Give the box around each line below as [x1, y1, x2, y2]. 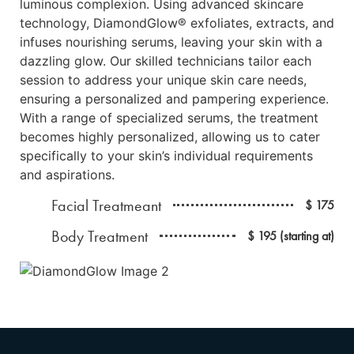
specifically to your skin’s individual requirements [20, 148, 313, 164]
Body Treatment [51, 225, 148, 247]
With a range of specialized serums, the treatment [20, 110, 318, 126]
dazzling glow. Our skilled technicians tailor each [20, 53, 311, 70]
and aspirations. [20, 167, 115, 183]
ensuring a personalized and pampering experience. [20, 91, 329, 107]
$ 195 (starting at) [247, 227, 334, 244]
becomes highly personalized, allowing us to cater [20, 129, 320, 145]
